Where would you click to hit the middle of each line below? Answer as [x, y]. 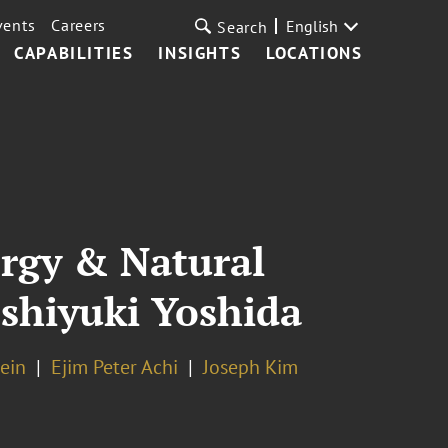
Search [242, 27]
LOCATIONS [314, 53]
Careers [79, 25]
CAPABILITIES [74, 53]
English [311, 26]
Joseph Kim [250, 367]
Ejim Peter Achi [114, 367]
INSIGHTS [200, 53]
